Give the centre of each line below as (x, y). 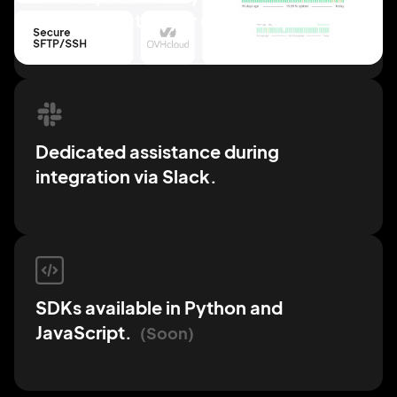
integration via (99, 175)
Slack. (190, 175)
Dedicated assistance (130, 151)
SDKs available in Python (143, 307)
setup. (272, 19)
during (252, 151)
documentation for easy (140, 19)
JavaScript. (86, 331)
